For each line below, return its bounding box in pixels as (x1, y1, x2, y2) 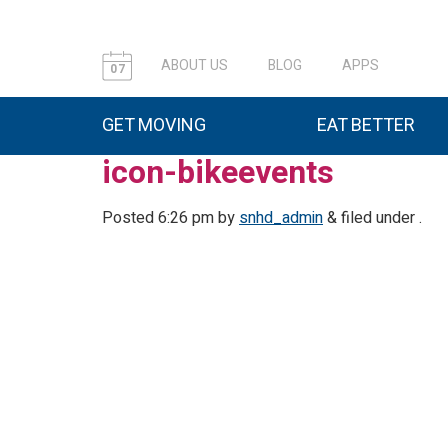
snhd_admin (239, 206, 323, 230)
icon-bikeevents (102, 149, 334, 196)
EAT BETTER (317, 112, 415, 139)
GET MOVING (102, 112, 206, 139)
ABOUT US (161, 55, 228, 76)
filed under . (337, 206, 422, 230)
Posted (102, 206, 158, 230)
